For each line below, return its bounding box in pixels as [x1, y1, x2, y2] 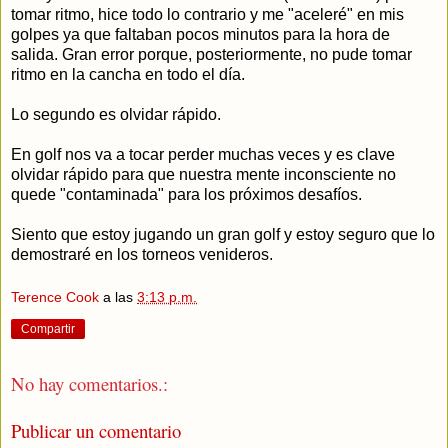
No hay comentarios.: [11, 371, 168, 397]
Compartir [21, 322, 75, 337]
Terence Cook [11, 289, 99, 306]
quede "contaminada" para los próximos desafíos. [11, 185, 362, 203]
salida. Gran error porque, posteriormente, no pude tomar [11, 45, 412, 63]
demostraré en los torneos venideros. [11, 245, 277, 263]
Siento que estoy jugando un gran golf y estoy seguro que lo [11, 225, 435, 243]
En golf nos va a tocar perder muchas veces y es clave [11, 145, 395, 163]
